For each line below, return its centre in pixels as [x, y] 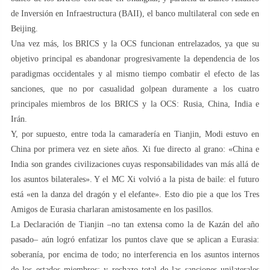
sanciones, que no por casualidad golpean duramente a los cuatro [135, 89]
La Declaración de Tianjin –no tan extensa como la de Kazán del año [135, 224]
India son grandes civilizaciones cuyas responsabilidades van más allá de [135, 164]
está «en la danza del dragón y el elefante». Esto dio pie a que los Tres [135, 194]
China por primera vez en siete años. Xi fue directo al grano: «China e [135, 149]
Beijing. [24, 28]
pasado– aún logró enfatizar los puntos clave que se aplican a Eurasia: [135, 239]
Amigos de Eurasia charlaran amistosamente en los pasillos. [112, 209]
